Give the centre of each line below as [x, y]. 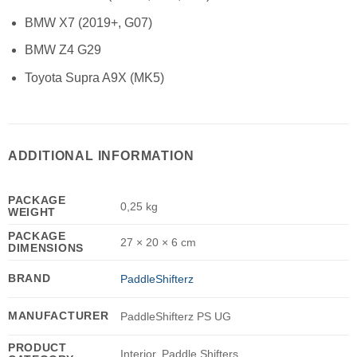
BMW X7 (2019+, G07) [88, 22]
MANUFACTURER [58, 315]
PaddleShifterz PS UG [175, 316]
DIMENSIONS [45, 247]
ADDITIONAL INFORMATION [101, 155]
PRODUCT [37, 347]
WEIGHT [32, 212]
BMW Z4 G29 [63, 50]
